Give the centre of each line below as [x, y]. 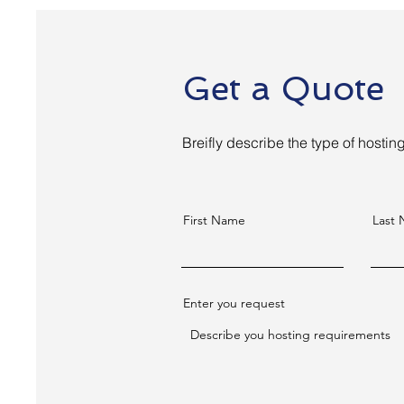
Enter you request [234, 303]
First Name [214, 220]
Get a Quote [283, 87]
